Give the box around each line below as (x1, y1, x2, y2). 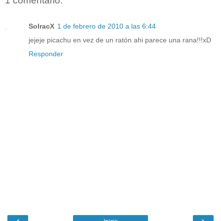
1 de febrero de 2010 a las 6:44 (57, 22, 156, 30)
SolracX (29, 22, 54, 30)
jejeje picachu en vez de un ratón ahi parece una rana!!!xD (29, 36, 211, 44)
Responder (29, 49, 63, 58)
